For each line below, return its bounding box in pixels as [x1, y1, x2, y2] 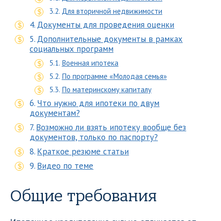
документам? [30, 108, 80, 118]
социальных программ [30, 43, 113, 54]
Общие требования [10, 187, 157, 205]
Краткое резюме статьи [37, 146, 129, 157]
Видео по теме [37, 160, 94, 171]
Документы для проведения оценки [37, 19, 175, 30]
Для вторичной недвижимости [62, 6, 163, 16]
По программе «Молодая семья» [62, 71, 167, 81]
